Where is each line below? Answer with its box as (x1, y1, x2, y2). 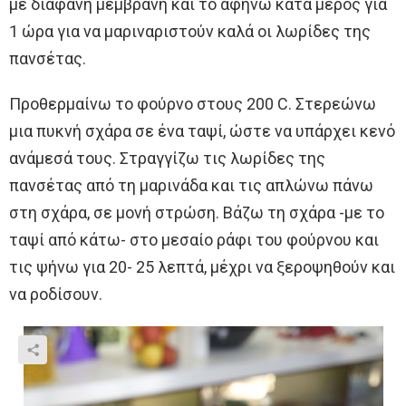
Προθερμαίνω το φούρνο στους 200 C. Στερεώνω (9, 94, 376, 114)
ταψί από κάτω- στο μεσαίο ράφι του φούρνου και (9, 230, 379, 250)
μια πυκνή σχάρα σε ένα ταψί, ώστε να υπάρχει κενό (9, 121, 395, 141)
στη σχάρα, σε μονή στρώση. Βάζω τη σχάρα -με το (9, 203, 384, 223)
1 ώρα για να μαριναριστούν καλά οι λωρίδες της (9, 22, 371, 42)
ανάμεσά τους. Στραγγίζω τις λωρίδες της (9, 149, 325, 169)
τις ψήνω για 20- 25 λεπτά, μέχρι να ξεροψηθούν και (9, 257, 395, 277)
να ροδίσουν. (9, 285, 102, 304)
